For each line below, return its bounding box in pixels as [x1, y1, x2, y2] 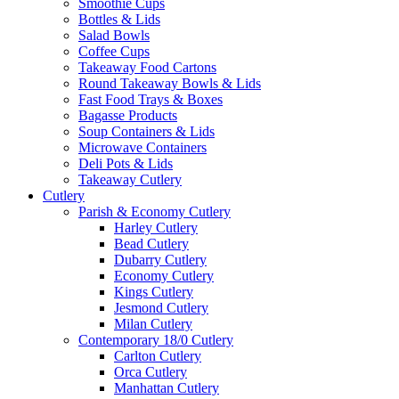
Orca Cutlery [114, 363, 187, 379]
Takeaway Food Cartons [78, 59, 216, 75]
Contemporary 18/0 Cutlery [78, 331, 233, 347]
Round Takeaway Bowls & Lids [78, 75, 261, 91]
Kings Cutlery [114, 283, 193, 299]
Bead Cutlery [114, 235, 189, 251]
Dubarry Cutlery [114, 251, 207, 267]
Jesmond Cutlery [114, 299, 208, 315]
